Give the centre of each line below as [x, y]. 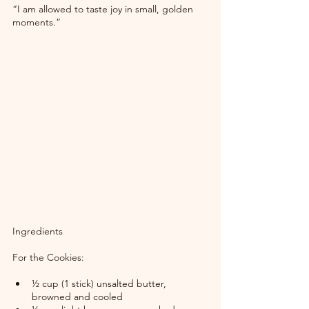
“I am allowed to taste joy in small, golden [104, 9]
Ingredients [38, 231]
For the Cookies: [48, 257]
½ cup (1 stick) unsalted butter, [100, 283]
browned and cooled [77, 297]
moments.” [37, 22]
